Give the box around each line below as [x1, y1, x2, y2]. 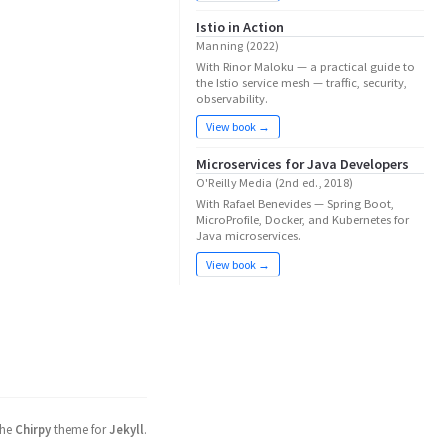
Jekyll [109, 421, 144, 438]
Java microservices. [196, 228, 301, 244]
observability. [196, 90, 268, 106]
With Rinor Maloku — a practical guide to [196, 58, 415, 74]
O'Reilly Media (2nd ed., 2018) [196, 175, 354, 191]
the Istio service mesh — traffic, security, [196, 74, 407, 90]
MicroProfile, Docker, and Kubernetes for [196, 212, 409, 228]
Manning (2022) [196, 37, 280, 53]
